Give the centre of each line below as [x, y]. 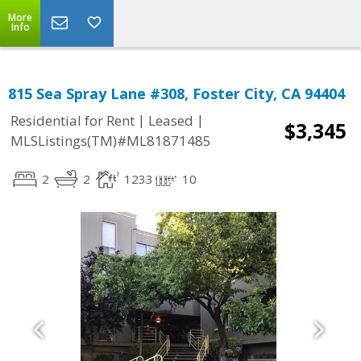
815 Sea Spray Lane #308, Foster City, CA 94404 [176, 93]
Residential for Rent [73, 121]
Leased [171, 121]
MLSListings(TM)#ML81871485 [111, 141]
